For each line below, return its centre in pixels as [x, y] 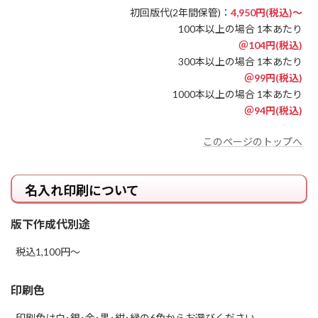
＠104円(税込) [270, 45]
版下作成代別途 [50, 224]
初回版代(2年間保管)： [180, 12]
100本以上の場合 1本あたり [240, 28]
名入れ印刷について [82, 190]
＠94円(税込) [273, 110]
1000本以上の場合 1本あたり [237, 94]
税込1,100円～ [48, 252]
